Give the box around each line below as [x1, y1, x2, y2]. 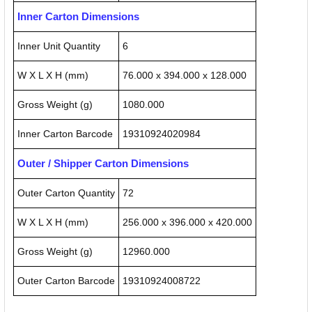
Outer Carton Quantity [17, 187, 115, 199]
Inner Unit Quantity [17, 40, 100, 52]
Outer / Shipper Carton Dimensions [17, 157, 189, 170]
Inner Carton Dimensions [17, 10, 139, 23]
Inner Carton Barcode [17, 128, 113, 140]
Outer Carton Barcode [17, 275, 115, 287]
